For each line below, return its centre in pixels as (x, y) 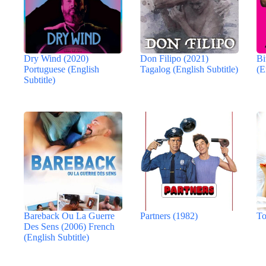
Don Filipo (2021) (175, 58)
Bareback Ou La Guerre (69, 216)
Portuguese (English (61, 69)
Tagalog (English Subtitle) (189, 69)
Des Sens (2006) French (69, 226)
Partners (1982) (169, 216)
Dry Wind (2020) (56, 58)
